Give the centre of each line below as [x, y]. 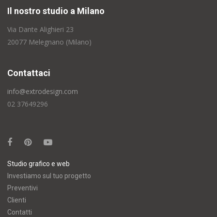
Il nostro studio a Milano [56, 11]
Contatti [20, 212]
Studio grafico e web [39, 164]
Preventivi [23, 188]
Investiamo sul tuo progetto [49, 176]
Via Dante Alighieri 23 [40, 29]
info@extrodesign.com [43, 91]
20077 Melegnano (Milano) [49, 42]
